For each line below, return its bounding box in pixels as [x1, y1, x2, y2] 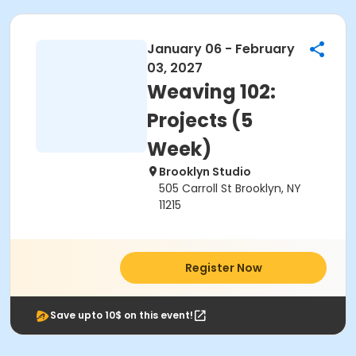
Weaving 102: [147, 79, 276, 105]
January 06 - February [147, 40, 295, 58]
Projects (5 [147, 107, 253, 133]
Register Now [184, 260, 262, 276]
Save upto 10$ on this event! [50, 308, 193, 322]
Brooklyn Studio [159, 164, 251, 180]
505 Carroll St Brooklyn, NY [159, 180, 301, 196]
